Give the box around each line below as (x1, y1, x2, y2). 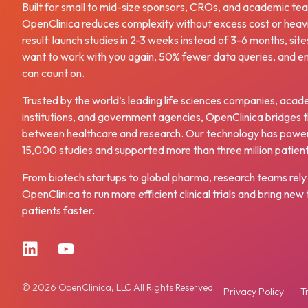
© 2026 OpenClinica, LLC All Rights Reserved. (22, 281, 215, 294)
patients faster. (22, 203, 95, 217)
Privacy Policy (223, 285, 284, 298)
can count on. (22, 66, 85, 80)
